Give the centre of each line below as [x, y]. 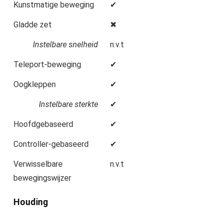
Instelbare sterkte [68, 105]
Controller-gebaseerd [51, 144]
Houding [31, 202]
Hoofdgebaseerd [43, 124]
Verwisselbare [38, 164]
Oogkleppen [35, 85]
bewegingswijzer [42, 178]
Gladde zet [33, 25]
